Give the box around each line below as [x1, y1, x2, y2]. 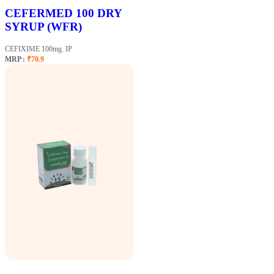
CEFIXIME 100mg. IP [5, 45, 72, 54]
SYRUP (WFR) [5, 20, 82, 33]
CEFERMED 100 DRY [5, 6, 122, 20]
